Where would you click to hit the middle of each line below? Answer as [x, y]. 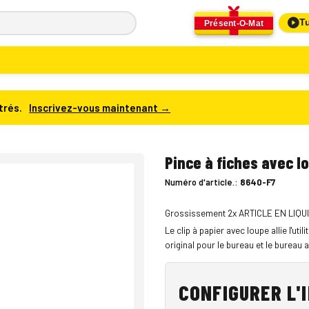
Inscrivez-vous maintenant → [100, 107]
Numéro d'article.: [202, 182]
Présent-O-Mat [233, 23]
